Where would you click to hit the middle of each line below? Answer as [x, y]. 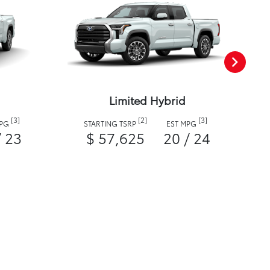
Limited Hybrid [147, 100]
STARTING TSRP [111, 124]
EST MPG [182, 124]
